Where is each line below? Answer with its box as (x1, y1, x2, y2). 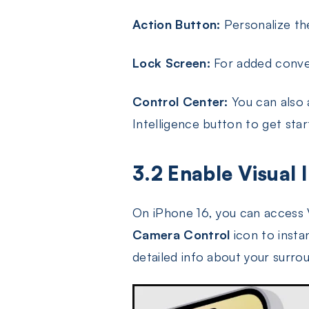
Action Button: (132, 16, 221, 32)
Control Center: (132, 93, 228, 109)
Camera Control (132, 226, 230, 242)
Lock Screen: (132, 54, 210, 70)
